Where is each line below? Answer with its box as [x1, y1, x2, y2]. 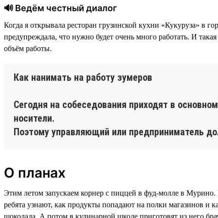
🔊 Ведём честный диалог [4, 2, 117, 13]
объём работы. [4, 44, 52, 53]
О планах [4, 164, 66, 181]
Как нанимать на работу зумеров [14, 71, 152, 83]
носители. [14, 112, 54, 124]
